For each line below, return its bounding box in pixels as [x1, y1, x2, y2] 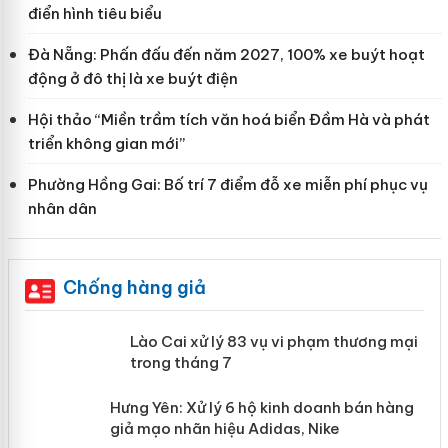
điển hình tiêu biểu [27, 4, 162, 24]
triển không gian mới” [27, 134, 185, 154]
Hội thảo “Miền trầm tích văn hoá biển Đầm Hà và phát [27, 110, 430, 130]
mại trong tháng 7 [140, 353, 274, 373]
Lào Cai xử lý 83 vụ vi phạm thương [140, 332, 398, 352]
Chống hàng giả [62, 276, 206, 300]
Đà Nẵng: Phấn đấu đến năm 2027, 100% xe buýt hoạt [27, 45, 425, 65]
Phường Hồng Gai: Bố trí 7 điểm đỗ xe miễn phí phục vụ [27, 175, 428, 195]
